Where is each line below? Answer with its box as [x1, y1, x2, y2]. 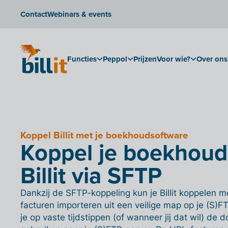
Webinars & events [47, 8, 111, 20]
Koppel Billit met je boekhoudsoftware [20, 128, 188, 142]
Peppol [103, 53, 127, 65]
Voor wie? [157, 53, 190, 65]
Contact [20, 8, 47, 20]
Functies [67, 53, 97, 65]
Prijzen [133, 53, 157, 65]
